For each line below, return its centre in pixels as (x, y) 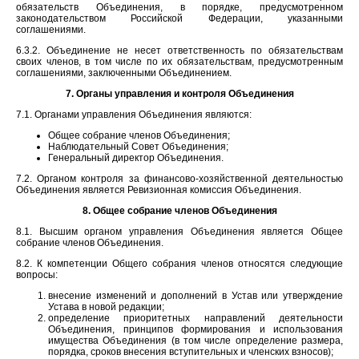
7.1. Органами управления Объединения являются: (134, 114)
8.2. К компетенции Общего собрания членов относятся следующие (179, 263)
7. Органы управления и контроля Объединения (179, 93)
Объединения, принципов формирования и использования (196, 329)
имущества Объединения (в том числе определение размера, (196, 340)
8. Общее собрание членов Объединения (179, 210)
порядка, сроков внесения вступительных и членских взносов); (191, 351)
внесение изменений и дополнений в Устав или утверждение (196, 295)
